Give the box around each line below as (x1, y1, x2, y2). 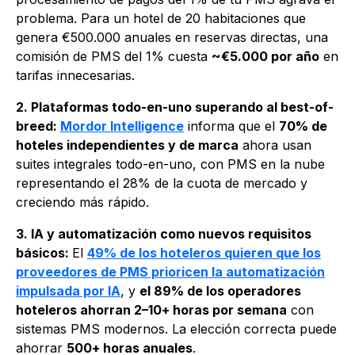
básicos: (16, 244, 72, 261)
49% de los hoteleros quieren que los (87, 244, 321, 261)
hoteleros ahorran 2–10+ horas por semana (16, 301, 287, 318)
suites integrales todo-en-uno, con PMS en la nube (16, 155, 325, 172)
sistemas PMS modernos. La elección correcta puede (16, 320, 337, 337)
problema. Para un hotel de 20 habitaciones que (16, 10, 306, 26)
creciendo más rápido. (16, 193, 149, 210)
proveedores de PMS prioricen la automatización (16, 263, 325, 280)
